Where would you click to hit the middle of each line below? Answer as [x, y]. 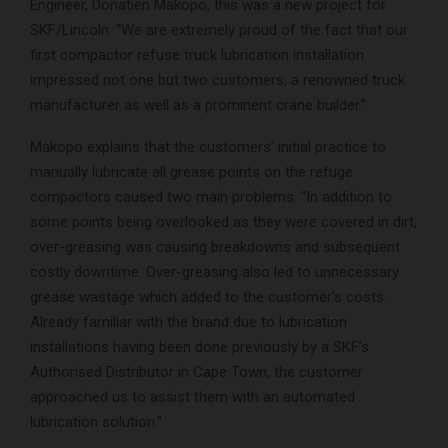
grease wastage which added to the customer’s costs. [208, 296]
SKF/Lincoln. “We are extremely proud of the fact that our [219, 29]
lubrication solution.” [96, 421]
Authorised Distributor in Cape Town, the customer [196, 371]
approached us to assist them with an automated [192, 396]
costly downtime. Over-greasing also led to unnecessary [214, 271]
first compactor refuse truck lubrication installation [197, 54]
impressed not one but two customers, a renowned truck [217, 79]
